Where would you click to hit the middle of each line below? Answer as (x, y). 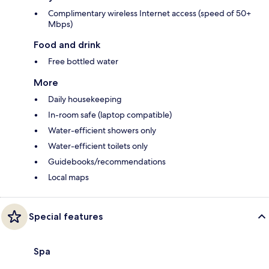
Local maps (68, 177)
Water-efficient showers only (102, 130)
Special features (66, 216)
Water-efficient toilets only (98, 146)
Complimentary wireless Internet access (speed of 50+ (150, 13)
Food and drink (67, 44)
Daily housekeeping (85, 99)
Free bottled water (83, 61)
